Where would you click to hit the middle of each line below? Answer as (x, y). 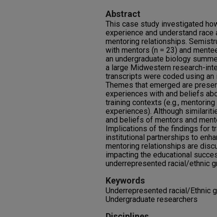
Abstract (123, 14)
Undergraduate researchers (152, 199)
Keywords (125, 180)
